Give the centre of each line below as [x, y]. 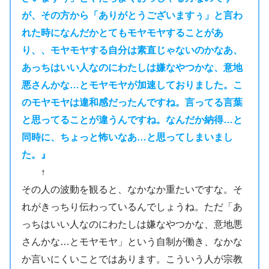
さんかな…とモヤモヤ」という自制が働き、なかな [132, 242]
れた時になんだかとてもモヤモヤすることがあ [122, 33]
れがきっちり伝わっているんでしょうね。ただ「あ [132, 207]
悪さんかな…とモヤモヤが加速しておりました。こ [132, 85]
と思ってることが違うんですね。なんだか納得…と [132, 120]
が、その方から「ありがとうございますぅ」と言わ [132, 15]
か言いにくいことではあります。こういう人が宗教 [132, 259]
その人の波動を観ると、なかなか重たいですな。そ [132, 189]
